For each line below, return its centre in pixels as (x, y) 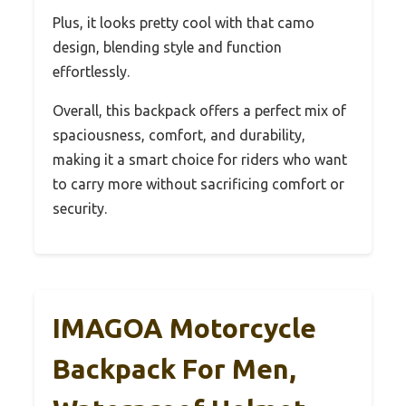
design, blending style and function (167, 48)
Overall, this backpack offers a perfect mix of (199, 111)
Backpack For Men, (174, 369)
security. (80, 209)
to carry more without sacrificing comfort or (198, 184)
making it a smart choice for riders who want (200, 160)
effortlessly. (91, 72)
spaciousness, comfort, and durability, (179, 135)
